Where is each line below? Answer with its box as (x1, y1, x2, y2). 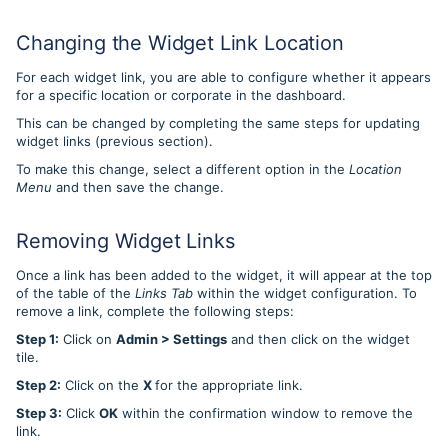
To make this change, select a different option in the (16, 161, 349, 178)
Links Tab (135, 285, 197, 302)
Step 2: (16, 377, 61, 394)
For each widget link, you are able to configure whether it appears (16, 69, 431, 86)
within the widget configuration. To (197, 285, 417, 302)
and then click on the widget (227, 331, 410, 348)
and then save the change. (52, 179, 228, 196)
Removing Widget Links (16, 229, 235, 254)
